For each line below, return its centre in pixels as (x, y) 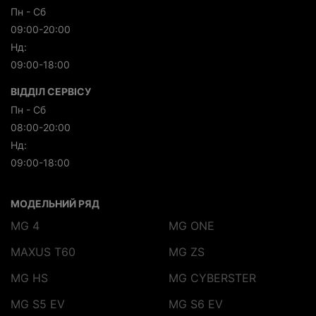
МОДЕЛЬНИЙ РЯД (55, 203)
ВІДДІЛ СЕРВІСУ (51, 91)
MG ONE (192, 225)
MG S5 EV (38, 304)
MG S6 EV (196, 304)
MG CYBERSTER (212, 278)
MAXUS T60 (43, 251)
